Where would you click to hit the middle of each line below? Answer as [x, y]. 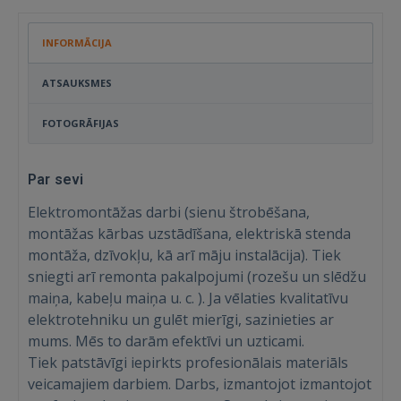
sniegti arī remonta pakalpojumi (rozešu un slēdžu [197, 277]
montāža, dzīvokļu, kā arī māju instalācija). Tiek [184, 255]
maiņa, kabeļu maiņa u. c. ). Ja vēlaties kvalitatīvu [188, 298]
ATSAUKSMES [77, 83]
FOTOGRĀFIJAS [81, 123]
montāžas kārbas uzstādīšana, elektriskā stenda [189, 234]
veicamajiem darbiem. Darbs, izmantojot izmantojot [200, 384]
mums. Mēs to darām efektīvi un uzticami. [166, 341]
